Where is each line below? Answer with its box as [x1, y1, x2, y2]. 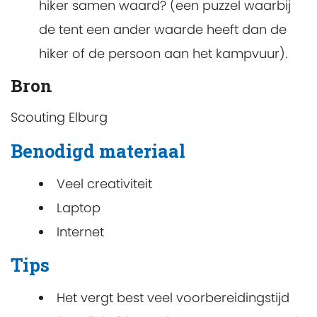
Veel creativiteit [57, 174, 152, 192]
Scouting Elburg [11, 108, 108, 127]
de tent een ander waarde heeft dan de [39, 21, 287, 39]
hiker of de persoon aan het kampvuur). [39, 45, 287, 63]
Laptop [57, 198, 100, 217]
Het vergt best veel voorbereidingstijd [57, 288, 289, 306]
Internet [57, 222, 104, 241]
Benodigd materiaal [11, 138, 185, 163]
